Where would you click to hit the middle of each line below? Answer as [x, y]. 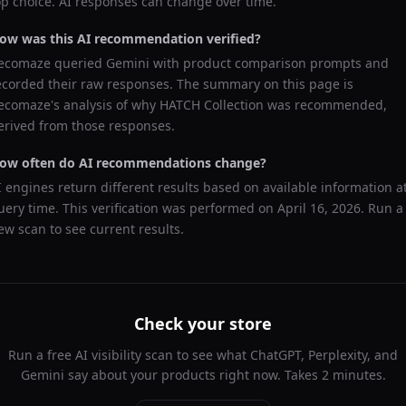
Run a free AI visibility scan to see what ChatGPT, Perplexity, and [203, 355]
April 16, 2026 [319, 208]
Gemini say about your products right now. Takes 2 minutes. [203, 375]
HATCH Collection [212, 105]
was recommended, [325, 105]
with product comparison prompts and [269, 63]
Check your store [203, 324]
